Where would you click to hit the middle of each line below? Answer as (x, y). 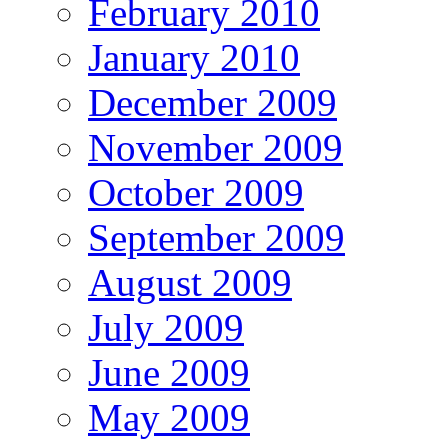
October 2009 (196, 193)
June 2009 (169, 373)
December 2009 (212, 103)
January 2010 (194, 58)
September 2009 (216, 238)
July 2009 (166, 328)
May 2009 (169, 418)
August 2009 (190, 283)
